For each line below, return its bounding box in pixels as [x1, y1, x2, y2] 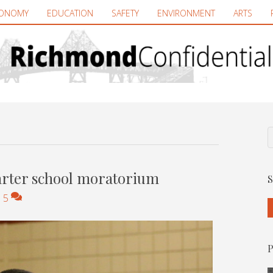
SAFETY [112, 7, 139, 19]
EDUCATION [47, 7, 93, 19]
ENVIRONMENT [157, 7, 215, 19]
